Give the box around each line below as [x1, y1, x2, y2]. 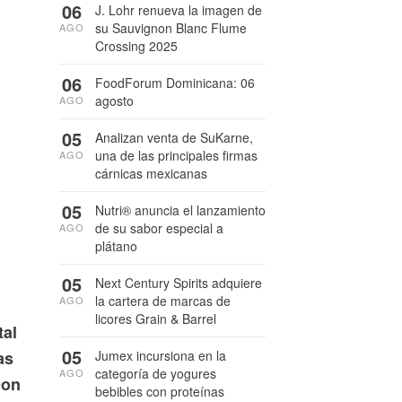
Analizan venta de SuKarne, [95, 128, 253, 146]
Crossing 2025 [95, 37, 178, 55]
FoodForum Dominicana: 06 [95, 74, 255, 92]
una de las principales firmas [95, 146, 258, 164]
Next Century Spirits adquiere [95, 274, 262, 292]
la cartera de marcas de [95, 292, 231, 310]
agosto [95, 92, 134, 109]
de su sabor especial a [95, 219, 223, 237]
